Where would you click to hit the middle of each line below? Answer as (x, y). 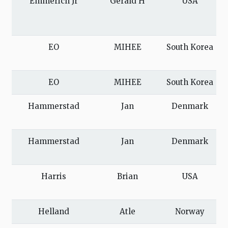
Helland (54, 212)
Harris (54, 177)
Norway (190, 212)
